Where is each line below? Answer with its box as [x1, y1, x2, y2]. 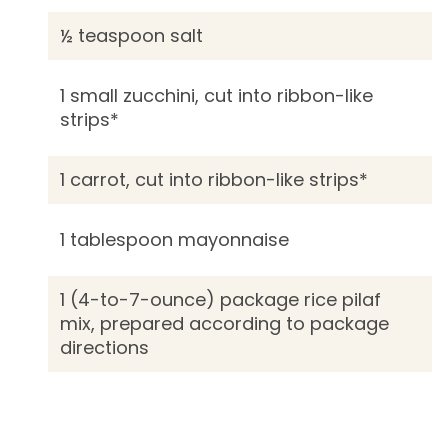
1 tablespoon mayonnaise [60, 227, 290, 252]
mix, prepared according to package [60, 311, 390, 336]
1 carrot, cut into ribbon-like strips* [60, 167, 369, 192]
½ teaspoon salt [60, 23, 204, 48]
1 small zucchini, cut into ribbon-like [60, 83, 374, 108]
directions [60, 335, 150, 360]
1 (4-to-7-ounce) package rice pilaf [60, 287, 382, 312]
